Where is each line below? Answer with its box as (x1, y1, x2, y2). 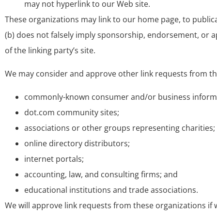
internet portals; (24, 154, 84, 164)
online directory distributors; (24, 138, 130, 149)
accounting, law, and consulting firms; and (24, 169, 178, 180)
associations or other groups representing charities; (24, 123, 215, 133)
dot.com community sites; (24, 107, 119, 118)
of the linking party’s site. (5, 45, 95, 56)
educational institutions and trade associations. (24, 185, 198, 195)
